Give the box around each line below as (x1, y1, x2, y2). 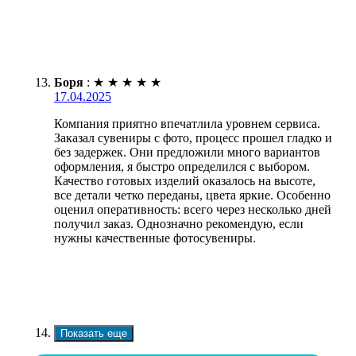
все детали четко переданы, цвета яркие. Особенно (54, 188, 331, 202)
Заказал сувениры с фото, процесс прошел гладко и (54, 130, 332, 145)
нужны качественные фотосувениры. (54, 230, 256, 245)
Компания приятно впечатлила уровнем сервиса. (54, 116, 320, 130)
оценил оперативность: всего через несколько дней (54, 202, 331, 216)
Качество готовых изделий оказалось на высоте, (54, 173, 315, 188)
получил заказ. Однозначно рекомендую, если (54, 216, 304, 230)
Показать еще (60, 327, 127, 339)
